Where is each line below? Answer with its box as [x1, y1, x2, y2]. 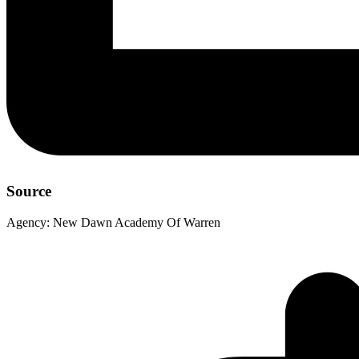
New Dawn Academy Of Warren [53, 215, 220, 229]
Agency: [6, 215, 50, 229]
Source [6, 183, 51, 200]
